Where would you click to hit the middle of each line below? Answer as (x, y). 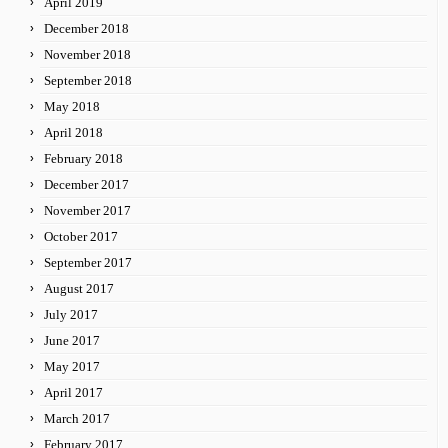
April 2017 (73, 392)
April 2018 (73, 132)
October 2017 (81, 236)
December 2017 (86, 184)
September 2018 (88, 80)
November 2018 (87, 54)
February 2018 (83, 158)
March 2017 (77, 418)
